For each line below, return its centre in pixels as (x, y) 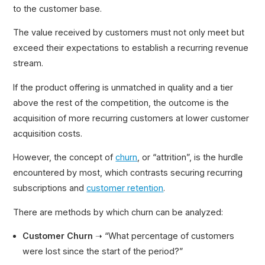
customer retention (125, 188)
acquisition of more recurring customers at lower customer (131, 118)
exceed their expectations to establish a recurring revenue (131, 48)
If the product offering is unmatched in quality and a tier (123, 87)
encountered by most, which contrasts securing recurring (128, 173)
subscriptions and (50, 188)
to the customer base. (58, 9)
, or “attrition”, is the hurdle (190, 157)
